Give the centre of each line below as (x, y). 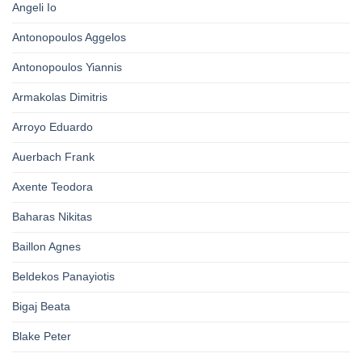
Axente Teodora (53, 187)
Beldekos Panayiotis (63, 277)
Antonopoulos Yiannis (67, 67)
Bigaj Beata (41, 307)
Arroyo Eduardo (53, 127)
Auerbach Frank (53, 157)
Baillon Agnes (46, 247)
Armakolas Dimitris (60, 97)
